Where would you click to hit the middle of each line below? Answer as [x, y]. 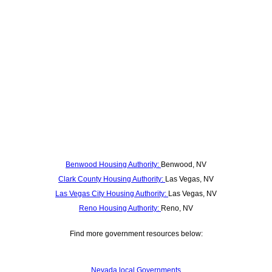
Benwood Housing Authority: [113, 165]
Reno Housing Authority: [120, 209]
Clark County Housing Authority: [112, 179]
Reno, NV [177, 209]
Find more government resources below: [136, 234]
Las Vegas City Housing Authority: [112, 194]
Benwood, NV [184, 165]
